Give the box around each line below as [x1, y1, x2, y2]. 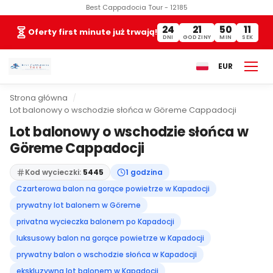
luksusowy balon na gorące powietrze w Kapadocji [16, 233, 204, 243]
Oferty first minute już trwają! [27, 26, 157, 38]
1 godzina [126, 167, 163, 177]
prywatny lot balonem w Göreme [16, 200, 141, 210]
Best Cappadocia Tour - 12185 [85, 2, 188, 12]
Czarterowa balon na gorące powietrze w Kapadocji [16, 183, 210, 194]
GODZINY [182, 33, 211, 41]
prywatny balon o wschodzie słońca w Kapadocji [16, 249, 197, 260]
